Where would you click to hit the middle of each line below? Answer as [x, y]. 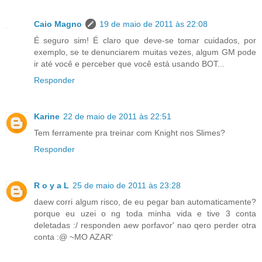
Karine [47, 116]
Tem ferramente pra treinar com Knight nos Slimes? [130, 132]
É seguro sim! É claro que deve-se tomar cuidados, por [145, 40]
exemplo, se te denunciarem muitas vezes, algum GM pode [145, 52]
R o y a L [51, 185]
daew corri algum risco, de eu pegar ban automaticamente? [145, 201]
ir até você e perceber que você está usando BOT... [129, 63]
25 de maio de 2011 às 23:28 [127, 185]
